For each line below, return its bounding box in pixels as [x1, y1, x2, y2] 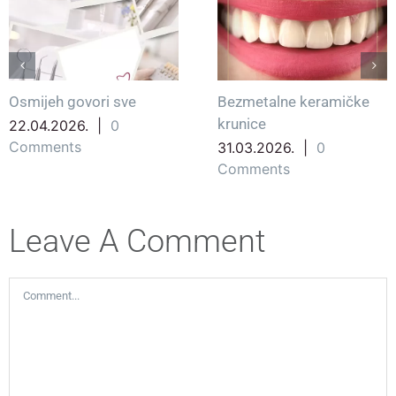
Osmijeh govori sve [9, 92, 136, 110]
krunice [217, 114, 266, 133]
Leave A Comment [9, 222, 266, 261]
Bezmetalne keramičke [217, 92, 369, 110]
